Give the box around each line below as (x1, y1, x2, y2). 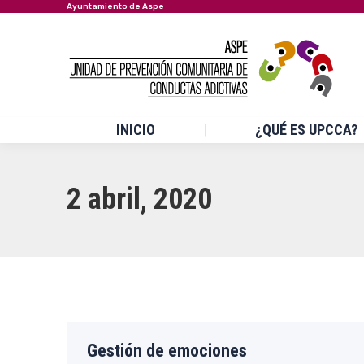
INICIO (116, 121, 156, 138)
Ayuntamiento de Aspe (67, 2, 164, 11)
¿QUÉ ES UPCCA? (254, 121, 357, 138)
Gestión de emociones (87, 340, 247, 361)
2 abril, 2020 (67, 181, 212, 216)
